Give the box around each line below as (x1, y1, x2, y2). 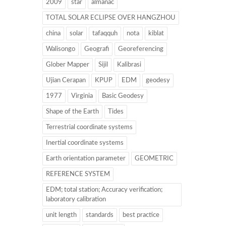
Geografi (84, 45, 109, 52)
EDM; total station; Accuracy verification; (46, 186, 162, 193)
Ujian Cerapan (46, 77, 86, 84)
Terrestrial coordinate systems (46, 124, 133, 131)
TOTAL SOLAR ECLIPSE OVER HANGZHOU (46, 14, 176, 21)
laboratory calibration (46, 196, 106, 203)
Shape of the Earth (46, 108, 99, 115)
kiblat (148, 30, 164, 37)
